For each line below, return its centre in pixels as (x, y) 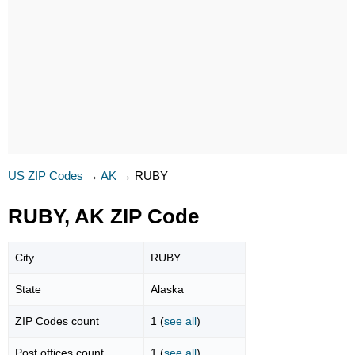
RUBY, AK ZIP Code (103, 216)
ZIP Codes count (57, 321)
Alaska (167, 289)
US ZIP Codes (46, 176)
